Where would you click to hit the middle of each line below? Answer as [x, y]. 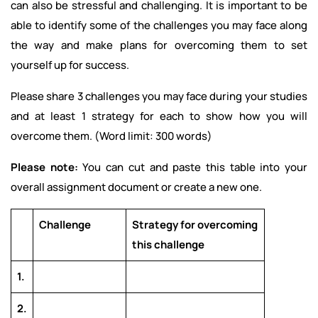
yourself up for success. [70, 65]
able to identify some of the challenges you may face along [159, 26]
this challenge [168, 245]
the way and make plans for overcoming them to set [159, 45]
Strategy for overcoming [195, 225]
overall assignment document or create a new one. [136, 187]
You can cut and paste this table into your [195, 168]
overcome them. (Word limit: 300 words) [111, 136]
